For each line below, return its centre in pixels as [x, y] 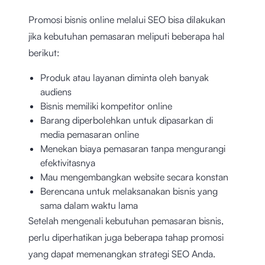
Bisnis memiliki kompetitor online [106, 106]
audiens [56, 91]
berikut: [44, 52]
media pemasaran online [90, 134]
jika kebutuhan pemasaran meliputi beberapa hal [127, 36]
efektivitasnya [68, 162]
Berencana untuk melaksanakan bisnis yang [129, 191]
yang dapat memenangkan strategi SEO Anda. [122, 253]
